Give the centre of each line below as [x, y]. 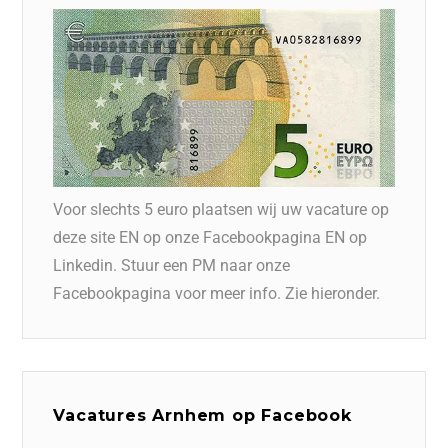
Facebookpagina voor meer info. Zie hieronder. [217, 293]
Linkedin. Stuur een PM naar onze [172, 265]
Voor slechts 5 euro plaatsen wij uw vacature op [221, 209]
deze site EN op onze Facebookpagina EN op [210, 237]
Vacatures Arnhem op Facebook [202, 415]
